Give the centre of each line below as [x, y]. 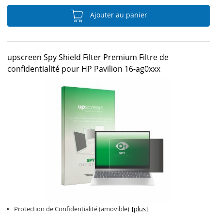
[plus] [140, 209]
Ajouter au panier [118, 15]
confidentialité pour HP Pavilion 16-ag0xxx [84, 69]
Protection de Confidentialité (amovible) [72, 209]
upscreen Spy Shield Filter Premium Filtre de [88, 57]
